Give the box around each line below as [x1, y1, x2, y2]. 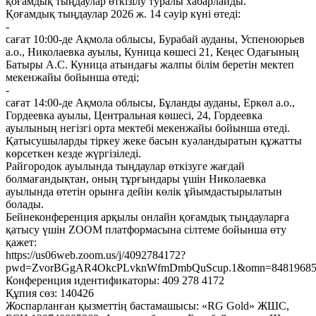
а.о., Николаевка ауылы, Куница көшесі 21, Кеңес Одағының [6, 46, 299, 59]
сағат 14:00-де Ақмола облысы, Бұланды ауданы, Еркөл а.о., [6, 97, 295, 109]
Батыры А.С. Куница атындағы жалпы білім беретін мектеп [6, 59, 294, 71]
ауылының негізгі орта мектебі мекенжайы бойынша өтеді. [6, 122, 290, 135]
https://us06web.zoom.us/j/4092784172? [6, 249, 186, 262]
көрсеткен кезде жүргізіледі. [6, 147, 141, 160]
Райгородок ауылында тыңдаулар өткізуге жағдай [6, 160, 245, 173]
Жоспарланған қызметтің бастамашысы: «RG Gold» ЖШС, [6, 300, 289, 312]
